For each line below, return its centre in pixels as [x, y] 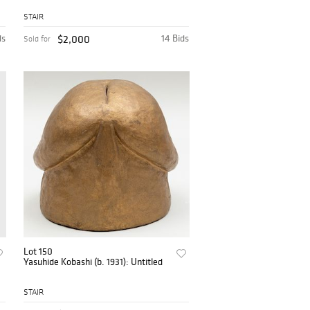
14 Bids [175, 38]
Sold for [37, 38]
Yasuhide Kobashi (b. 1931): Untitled [93, 261]
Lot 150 [38, 251]
